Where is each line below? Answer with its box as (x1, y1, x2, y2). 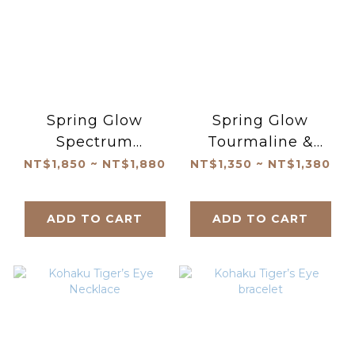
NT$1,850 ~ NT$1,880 (24, 157, 166, 172)
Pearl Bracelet (204, 155, 316, 173)
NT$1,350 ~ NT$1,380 (190, 157, 330, 172)
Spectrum (56, 133, 133, 151)
